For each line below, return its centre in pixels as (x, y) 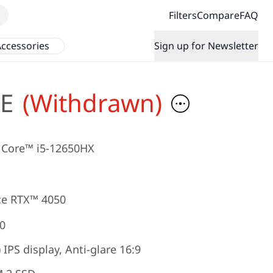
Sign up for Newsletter (206, 46)
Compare (218, 15)
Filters (183, 15)
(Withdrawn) (92, 103)
